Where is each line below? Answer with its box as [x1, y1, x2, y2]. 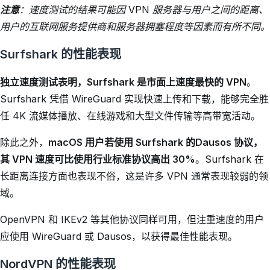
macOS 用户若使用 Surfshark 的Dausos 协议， [48, 136, 263, 148]
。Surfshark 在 [195, 153, 264, 165]
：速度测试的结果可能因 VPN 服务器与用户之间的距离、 [19, 4, 268, 16]
